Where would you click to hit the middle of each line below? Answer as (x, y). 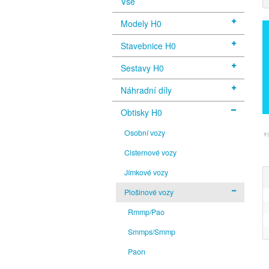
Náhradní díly (146, 90)
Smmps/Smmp (152, 231)
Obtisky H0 (141, 112)
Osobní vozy (145, 132)
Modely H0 (141, 23)
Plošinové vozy (149, 192)
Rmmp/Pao (147, 212)
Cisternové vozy (151, 152)
